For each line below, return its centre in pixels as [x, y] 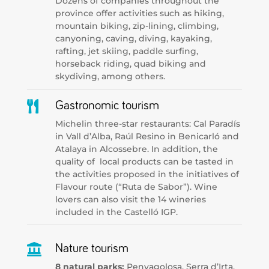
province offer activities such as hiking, [139, 13]
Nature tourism [92, 248]
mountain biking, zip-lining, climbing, [137, 26]
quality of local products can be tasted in [144, 161]
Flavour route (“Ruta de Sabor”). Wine [136, 186]
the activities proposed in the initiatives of [147, 174]
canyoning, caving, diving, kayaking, [133, 38]
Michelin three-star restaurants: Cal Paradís [147, 123]
